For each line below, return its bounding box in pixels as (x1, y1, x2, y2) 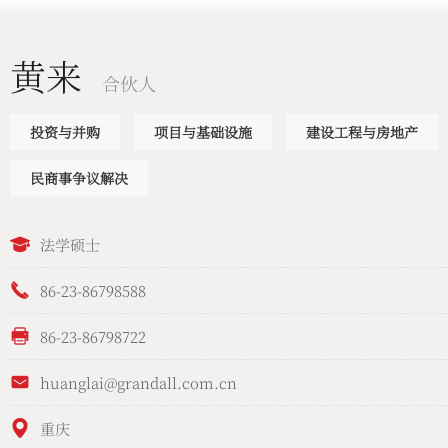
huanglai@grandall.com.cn (39, 371, 237, 393)
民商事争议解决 (29, 168, 128, 189)
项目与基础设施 (153, 122, 252, 143)
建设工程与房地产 (305, 122, 418, 143)
